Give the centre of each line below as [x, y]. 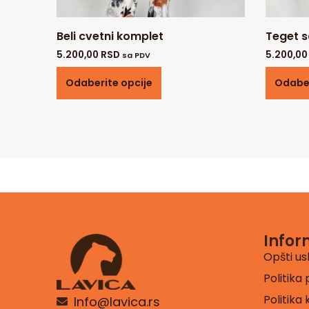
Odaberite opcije [109, 82]
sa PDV [136, 55]
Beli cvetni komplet [110, 36]
